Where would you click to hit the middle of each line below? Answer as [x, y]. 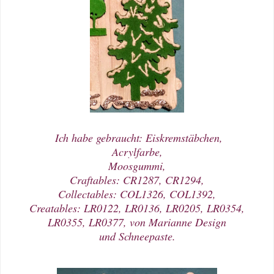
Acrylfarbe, [137, 151]
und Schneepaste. [137, 236]
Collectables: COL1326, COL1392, [137, 194]
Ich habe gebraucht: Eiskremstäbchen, [137, 137]
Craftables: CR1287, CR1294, [137, 180]
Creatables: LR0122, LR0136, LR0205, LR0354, [137, 208]
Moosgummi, [137, 165]
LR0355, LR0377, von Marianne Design [137, 222]
